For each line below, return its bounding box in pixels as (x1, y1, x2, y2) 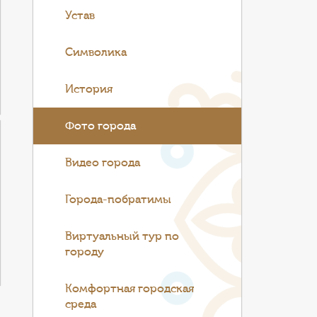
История (65, 83, 113, 96)
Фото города (65, 120, 137, 132)
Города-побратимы (65, 193, 172, 206)
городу (65, 246, 105, 258)
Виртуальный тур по (65, 230, 180, 243)
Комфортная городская (65, 282, 195, 295)
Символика (65, 46, 127, 59)
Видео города (65, 156, 141, 169)
